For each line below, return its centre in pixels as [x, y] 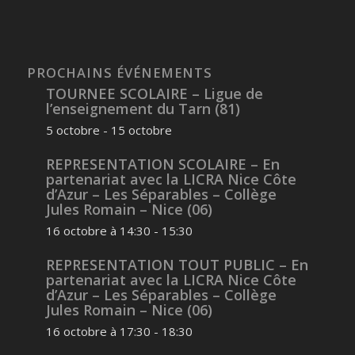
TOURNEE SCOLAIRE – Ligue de [154, 94]
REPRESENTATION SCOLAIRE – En [162, 164]
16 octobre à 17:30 [98, 332]
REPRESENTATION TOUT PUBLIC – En [177, 265]
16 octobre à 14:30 [98, 231]
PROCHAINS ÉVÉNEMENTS [119, 73]
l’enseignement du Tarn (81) [143, 109]
